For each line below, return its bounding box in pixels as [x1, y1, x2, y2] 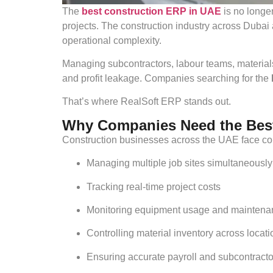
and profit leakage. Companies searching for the [62, 73, 271, 84]
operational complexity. [62, 35, 161, 46]
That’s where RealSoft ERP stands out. [62, 96, 231, 107]
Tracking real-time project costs [87, 181, 221, 192]
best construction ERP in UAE [82, 5, 221, 16]
